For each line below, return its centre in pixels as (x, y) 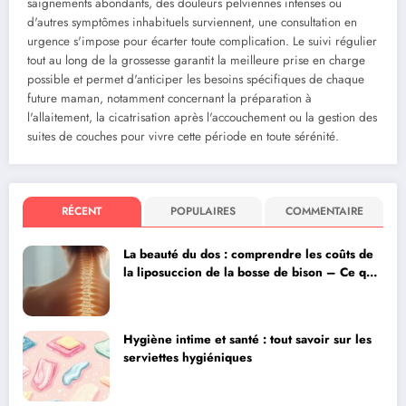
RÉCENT (82, 212)
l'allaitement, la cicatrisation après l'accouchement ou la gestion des (202, 118)
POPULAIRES (203, 212)
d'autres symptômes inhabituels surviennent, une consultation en (192, 23)
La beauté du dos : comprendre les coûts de (248, 255)
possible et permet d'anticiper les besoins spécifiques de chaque (196, 80)
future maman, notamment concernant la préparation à (169, 99)
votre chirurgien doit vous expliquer (227, 291)
